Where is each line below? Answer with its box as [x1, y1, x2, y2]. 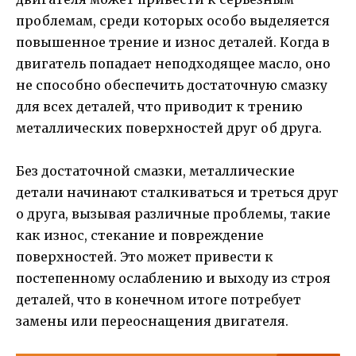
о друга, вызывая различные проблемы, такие [16, 205, 331, 222]
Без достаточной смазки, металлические [16, 162, 295, 179]
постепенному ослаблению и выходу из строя [16, 269, 331, 286]
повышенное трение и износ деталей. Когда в [16, 33, 330, 50]
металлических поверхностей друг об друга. [16, 119, 322, 136]
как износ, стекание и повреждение [16, 226, 264, 243]
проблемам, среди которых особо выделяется [16, 12, 330, 29]
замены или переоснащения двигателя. [16, 312, 288, 329]
